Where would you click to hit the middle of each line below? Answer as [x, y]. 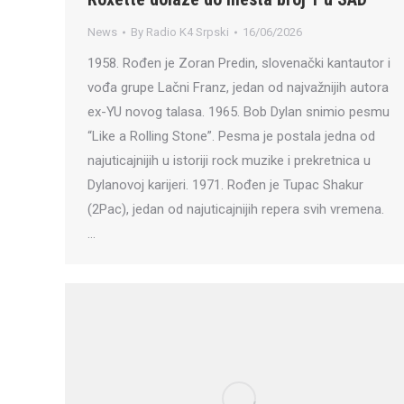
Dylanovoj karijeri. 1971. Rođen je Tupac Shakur [225, 185]
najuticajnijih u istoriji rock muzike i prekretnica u [229, 161]
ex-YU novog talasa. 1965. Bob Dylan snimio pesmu [239, 112]
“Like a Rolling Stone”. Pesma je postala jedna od [231, 137]
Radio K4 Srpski [188, 32]
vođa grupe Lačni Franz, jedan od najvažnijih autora [238, 88]
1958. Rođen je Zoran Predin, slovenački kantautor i [239, 64]
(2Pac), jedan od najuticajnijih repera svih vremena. [236, 210]
